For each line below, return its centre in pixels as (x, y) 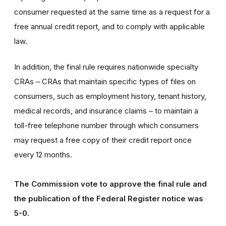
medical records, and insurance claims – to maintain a (106, 110)
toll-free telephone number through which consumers (106, 125)
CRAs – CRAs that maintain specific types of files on (105, 81)
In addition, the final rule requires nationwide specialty (106, 67)
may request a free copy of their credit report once (103, 140)
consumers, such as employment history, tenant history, (110, 96)
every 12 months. (43, 154)
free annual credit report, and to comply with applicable (109, 26)
